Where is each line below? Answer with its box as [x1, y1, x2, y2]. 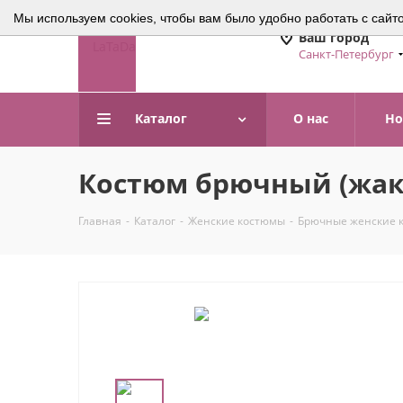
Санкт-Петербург [299, 46, 394, 62]
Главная [78, 213, 121, 228]
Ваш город [299, 29, 369, 46]
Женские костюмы [188, 213, 285, 228]
